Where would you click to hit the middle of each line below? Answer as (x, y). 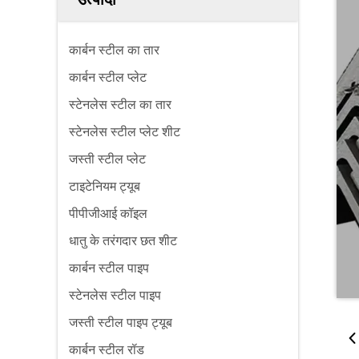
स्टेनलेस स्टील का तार (120, 105)
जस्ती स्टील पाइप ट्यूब (121, 323)
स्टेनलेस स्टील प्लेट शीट (125, 132)
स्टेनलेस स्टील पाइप (115, 295)
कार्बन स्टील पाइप (109, 268)
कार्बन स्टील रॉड (107, 350)
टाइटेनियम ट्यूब (105, 186)
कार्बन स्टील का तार (114, 50)
